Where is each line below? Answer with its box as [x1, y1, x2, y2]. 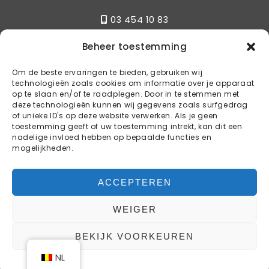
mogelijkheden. [12, 143, 74, 153]
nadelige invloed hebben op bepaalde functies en [12, 132, 212, 142]
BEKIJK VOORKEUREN [75, 231, 194, 241]
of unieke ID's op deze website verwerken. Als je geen [12, 110, 218, 121]
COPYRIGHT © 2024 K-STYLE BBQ [71, 227, 198, 235]
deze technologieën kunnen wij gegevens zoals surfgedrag [12, 100, 249, 110]
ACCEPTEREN [97, 177, 172, 187]
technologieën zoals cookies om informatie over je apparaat [12, 78, 255, 88]
